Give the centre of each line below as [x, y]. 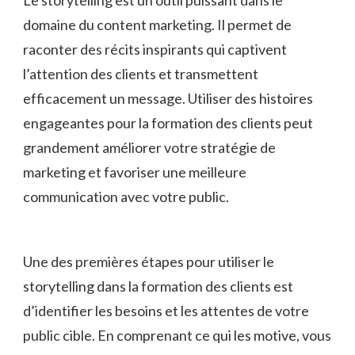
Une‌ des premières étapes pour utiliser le [149, 261]
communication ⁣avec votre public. [126, 196]
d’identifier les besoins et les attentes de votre [166, 310]
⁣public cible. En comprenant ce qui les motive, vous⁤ [177, 335]
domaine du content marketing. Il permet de [157, 24]
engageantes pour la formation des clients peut [168, 122]
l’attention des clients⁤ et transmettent [141, 73]
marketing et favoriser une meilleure [135, 172]
